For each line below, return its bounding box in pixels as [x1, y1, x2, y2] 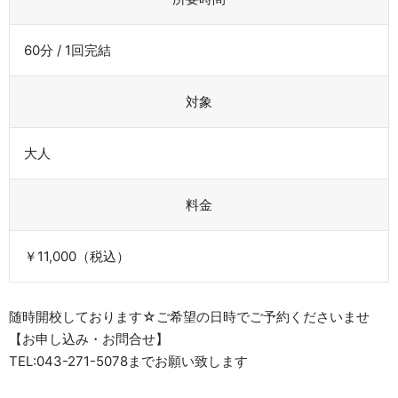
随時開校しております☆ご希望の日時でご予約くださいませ [9, 308, 370, 326]
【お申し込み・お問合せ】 [9, 330, 169, 348]
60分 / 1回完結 [24, 42, 111, 60]
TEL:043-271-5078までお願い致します [9, 353, 248, 370]
